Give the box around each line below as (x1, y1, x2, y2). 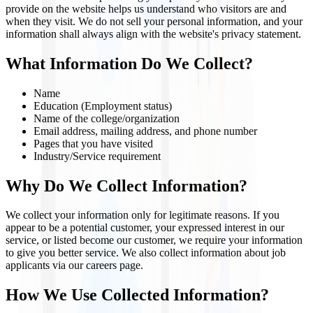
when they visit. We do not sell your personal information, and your (6, 15, 303, 27)
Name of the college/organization (34, 112, 180, 124)
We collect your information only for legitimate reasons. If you (6, 209, 279, 221)
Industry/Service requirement (34, 150, 161, 162)
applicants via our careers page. (6, 259, 143, 272)
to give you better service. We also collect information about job (6, 247, 286, 259)
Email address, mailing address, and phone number (34, 124, 257, 137)
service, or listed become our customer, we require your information (6, 234, 303, 247)
